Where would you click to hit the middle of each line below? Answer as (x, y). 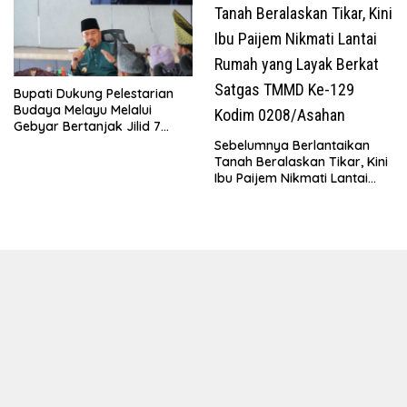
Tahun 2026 (49, 143)
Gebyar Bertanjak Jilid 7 (87, 127)
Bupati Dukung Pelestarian (94, 94)
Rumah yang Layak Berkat (296, 195)
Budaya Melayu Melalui (83, 110)
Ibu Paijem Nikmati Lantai (291, 179)
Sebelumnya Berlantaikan (292, 146)
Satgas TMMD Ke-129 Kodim (299, 211)
